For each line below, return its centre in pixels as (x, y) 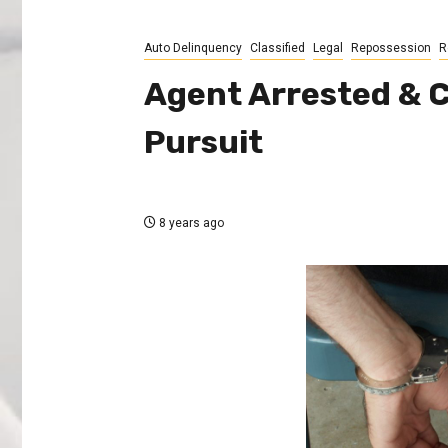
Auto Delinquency (192, 48)
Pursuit (203, 142)
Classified (277, 48)
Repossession (390, 48)
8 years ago (189, 223)
